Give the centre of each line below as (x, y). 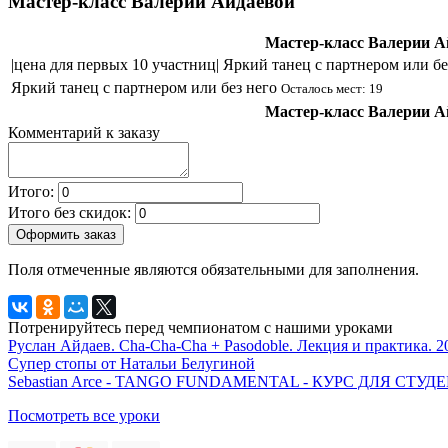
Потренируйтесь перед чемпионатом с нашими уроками (200, 328)
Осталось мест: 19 (332, 89)
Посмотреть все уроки (84, 416)
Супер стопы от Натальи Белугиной (131, 364)
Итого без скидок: (71, 213)
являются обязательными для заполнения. (276, 270)
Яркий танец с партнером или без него (146, 88)
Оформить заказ (66, 235)
